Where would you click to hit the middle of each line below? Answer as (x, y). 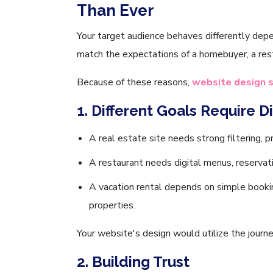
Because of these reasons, (134, 82)
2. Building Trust (135, 261)
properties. (112, 205)
